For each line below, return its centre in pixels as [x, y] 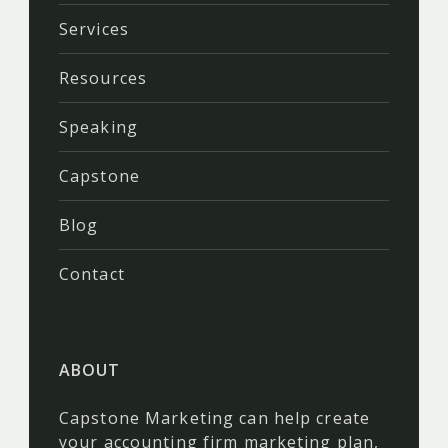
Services [94, 28]
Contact [92, 273]
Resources [103, 77]
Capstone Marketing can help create [215, 417]
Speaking [98, 126]
